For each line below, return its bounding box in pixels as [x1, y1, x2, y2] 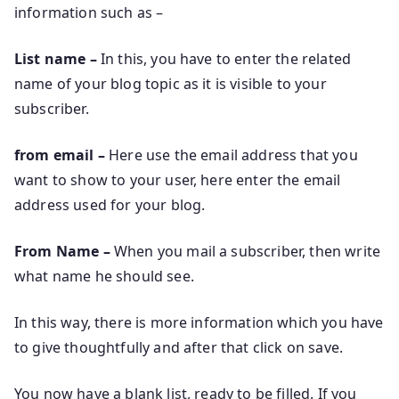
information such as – [14, 2, 164, 22]
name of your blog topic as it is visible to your [14, 73, 327, 94]
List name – [14, 48, 97, 69]
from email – [14, 144, 105, 165]
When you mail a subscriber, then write [113, 240, 381, 261]
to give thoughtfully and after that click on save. [14, 337, 344, 357]
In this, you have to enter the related [96, 48, 352, 69]
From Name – [14, 240, 114, 261]
